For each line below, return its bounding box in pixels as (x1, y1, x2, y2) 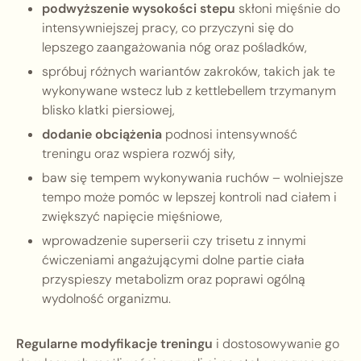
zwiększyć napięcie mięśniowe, (42, 208, 222, 226)
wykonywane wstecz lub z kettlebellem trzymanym (42, 82, 336, 100)
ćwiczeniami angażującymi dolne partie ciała (42, 251, 305, 269)
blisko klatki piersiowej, (42, 102, 175, 119)
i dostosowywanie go (213, 335, 339, 353)
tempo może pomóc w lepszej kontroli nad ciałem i (42, 189, 337, 206)
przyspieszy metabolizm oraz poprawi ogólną (42, 271, 305, 288)
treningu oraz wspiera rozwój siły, (42, 145, 235, 163)
